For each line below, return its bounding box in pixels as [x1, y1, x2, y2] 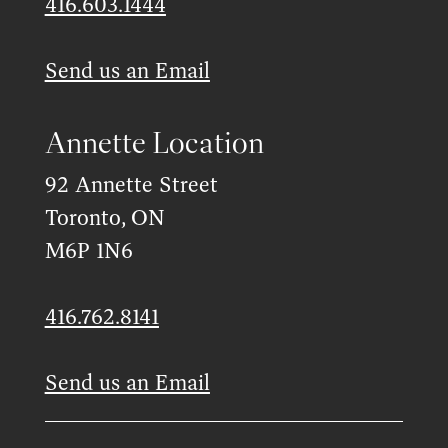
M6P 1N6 [44, 240, 133, 263]
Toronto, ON [44, 207, 165, 230]
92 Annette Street [44, 174, 218, 197]
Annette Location [44, 129, 264, 160]
